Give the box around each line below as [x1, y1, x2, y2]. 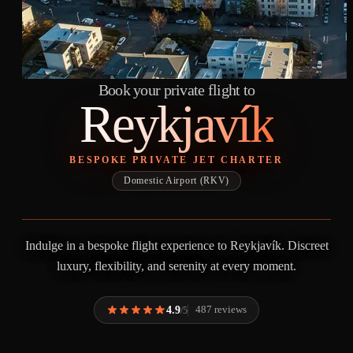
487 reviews [195, 304, 247, 316]
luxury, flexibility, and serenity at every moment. [57, 258, 296, 273]
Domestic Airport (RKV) [123, 176, 230, 186]
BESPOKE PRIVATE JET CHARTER [69, 154, 284, 166]
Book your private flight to [98, 81, 255, 98]
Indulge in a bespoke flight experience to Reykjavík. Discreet [24, 238, 329, 252]
